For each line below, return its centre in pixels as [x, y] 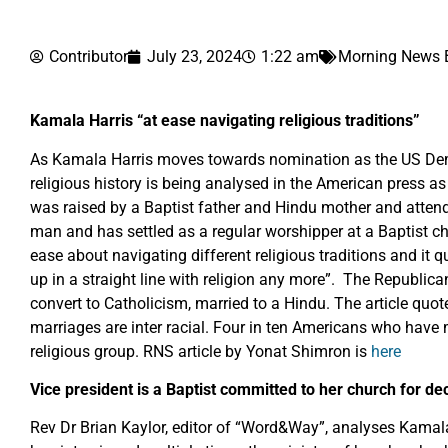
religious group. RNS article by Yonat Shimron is [200, 351]
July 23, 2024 [194, 57]
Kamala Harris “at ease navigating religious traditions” [225, 121]
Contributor [88, 57]
